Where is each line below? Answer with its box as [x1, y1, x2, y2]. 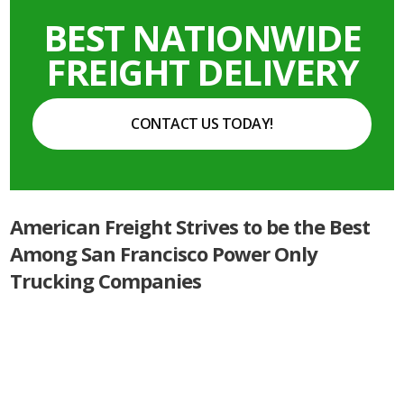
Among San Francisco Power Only [10, 239, 318, 267]
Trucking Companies [10, 266, 202, 294]
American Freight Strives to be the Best [10, 212, 371, 240]
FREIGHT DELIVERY [46, 46, 358, 96]
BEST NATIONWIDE [42, 12, 362, 62]
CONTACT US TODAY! [131, 113, 273, 133]
